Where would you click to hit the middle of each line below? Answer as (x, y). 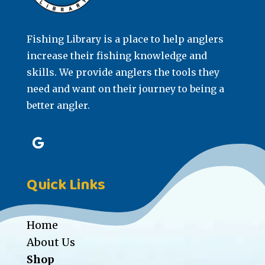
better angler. (58, 106)
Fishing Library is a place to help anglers (125, 39)
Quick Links (66, 185)
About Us (51, 243)
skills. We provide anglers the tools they (123, 72)
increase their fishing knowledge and (117, 56)
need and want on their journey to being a (125, 89)
